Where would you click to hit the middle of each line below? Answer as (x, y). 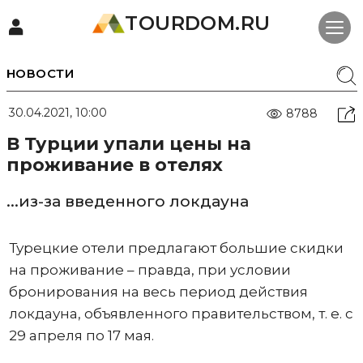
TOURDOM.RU (198, 23)
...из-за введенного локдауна (127, 201)
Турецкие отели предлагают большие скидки (176, 248)
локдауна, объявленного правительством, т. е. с (181, 314)
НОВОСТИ (40, 73)
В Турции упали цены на (128, 144)
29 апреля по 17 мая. (81, 335)
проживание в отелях (114, 165)
